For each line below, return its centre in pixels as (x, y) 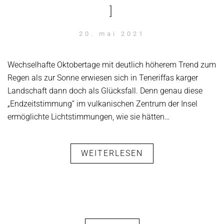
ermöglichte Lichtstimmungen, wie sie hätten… (88, 117)
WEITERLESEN (112, 153)
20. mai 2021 (112, 34)
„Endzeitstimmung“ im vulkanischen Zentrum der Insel (102, 104)
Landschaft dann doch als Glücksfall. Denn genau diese (105, 91)
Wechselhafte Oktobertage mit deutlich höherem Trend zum (112, 65)
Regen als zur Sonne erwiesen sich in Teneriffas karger (103, 78)
